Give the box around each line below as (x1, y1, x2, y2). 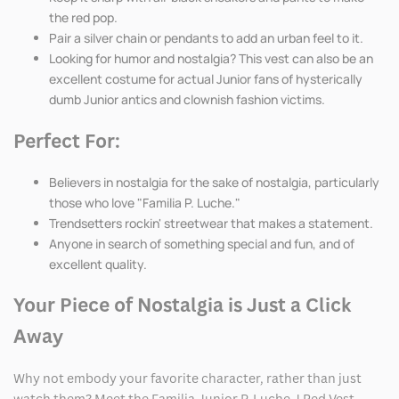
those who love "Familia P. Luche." (49, 194, 240, 211)
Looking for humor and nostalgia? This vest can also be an (49, 50, 373, 68)
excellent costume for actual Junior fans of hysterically (49, 70, 362, 88)
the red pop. (49, 9, 118, 27)
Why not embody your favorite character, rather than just (13, 369, 362, 387)
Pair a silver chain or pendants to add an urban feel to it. (49, 29, 363, 47)
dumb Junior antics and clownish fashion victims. (49, 91, 325, 109)
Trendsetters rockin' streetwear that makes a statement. (49, 215, 373, 232)
